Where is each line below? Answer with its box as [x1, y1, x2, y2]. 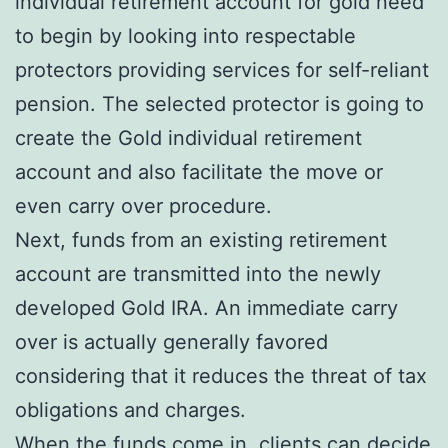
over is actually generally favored [15, 329, 328, 354]
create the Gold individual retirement [15, 125, 362, 150]
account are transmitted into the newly [15, 261, 381, 286]
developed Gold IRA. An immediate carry [15, 295, 398, 320]
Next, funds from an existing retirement [15, 227, 387, 252]
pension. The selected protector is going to [15, 91, 424, 116]
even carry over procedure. [15, 193, 272, 218]
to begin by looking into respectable [15, 23, 356, 48]
